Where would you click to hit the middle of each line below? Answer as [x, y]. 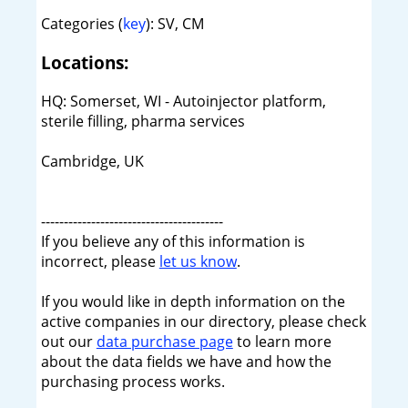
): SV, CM [174, 24]
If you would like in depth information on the [193, 301]
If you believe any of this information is [173, 241]
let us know [198, 261]
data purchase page [164, 341]
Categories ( [82, 24]
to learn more [282, 341]
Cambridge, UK [92, 161]
